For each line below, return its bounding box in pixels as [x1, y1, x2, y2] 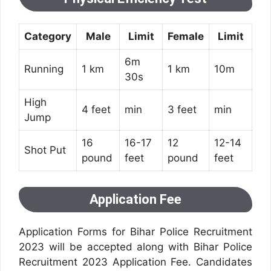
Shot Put [24, 144, 66, 157]
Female [168, 30, 204, 43]
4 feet [82, 103, 111, 116]
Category [24, 30, 71, 43]
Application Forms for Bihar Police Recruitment [19, 225, 252, 238]
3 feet [168, 103, 197, 116]
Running [24, 63, 64, 76]
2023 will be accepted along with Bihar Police [19, 240, 252, 253]
